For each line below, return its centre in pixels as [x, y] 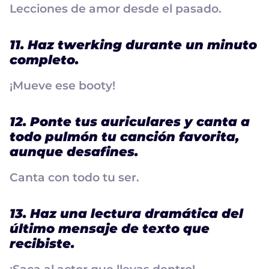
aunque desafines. [74, 151]
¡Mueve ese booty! [62, 85]
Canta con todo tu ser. [74, 177]
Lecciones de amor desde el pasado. [116, 8]
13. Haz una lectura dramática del [126, 213]
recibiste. [42, 243]
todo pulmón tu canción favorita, [124, 136]
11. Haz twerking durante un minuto [133, 44]
